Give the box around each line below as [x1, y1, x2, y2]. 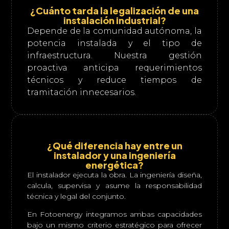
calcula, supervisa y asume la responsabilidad [27, 181, 202, 190]
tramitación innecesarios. [27, 87, 136, 97]
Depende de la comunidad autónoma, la [27, 26, 202, 36]
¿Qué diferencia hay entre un [47, 140, 182, 151]
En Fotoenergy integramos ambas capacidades [27, 210, 202, 219]
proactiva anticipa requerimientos [27, 63, 202, 73]
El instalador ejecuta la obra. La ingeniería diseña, [27, 170, 202, 179]
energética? [85, 159, 144, 171]
